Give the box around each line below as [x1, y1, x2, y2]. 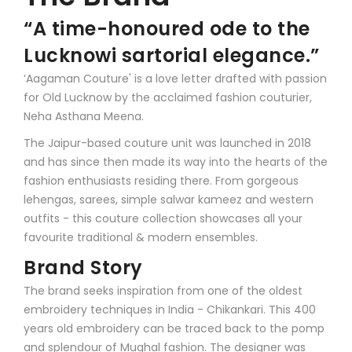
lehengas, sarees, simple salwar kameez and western [24, 191, 313, 207]
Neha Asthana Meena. [24, 108, 144, 124]
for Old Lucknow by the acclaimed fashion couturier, [24, 89, 312, 105]
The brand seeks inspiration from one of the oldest [24, 282, 302, 299]
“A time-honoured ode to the [24, 15, 310, 42]
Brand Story [24, 254, 143, 280]
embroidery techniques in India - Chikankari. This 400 [24, 301, 316, 317]
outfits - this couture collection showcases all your [24, 210, 302, 226]
